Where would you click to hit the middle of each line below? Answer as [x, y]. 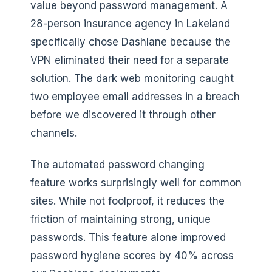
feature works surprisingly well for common [136, 182]
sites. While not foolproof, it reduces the [127, 201]
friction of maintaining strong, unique [121, 219]
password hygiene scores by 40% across [132, 255]
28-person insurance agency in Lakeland [130, 23]
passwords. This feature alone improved [128, 237]
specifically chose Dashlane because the [131, 42]
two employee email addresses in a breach [135, 96]
